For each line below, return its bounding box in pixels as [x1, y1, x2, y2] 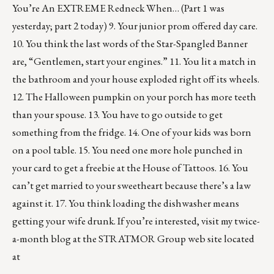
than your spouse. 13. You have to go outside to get [12, 108, 223, 122]
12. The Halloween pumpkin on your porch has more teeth [12, 90, 256, 104]
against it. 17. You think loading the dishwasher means [12, 196, 239, 210]
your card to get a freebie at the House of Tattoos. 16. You [12, 161, 248, 175]
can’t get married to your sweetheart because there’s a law [12, 179, 251, 193]
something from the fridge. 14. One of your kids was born [12, 125, 251, 139]
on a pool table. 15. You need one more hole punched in [12, 143, 243, 157]
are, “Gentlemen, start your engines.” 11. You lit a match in [12, 54, 256, 68]
